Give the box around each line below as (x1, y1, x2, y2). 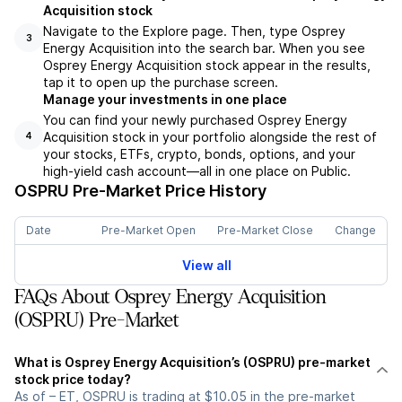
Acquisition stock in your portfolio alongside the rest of (43, 129, 377, 145)
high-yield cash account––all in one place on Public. (43, 163, 351, 179)
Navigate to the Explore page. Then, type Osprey (43, 23, 345, 39)
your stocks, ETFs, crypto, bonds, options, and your (43, 146, 355, 162)
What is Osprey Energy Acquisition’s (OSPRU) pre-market (14, 354, 371, 371)
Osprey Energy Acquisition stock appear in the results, (43, 57, 371, 74)
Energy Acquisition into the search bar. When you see (43, 40, 365, 57)
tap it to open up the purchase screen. (43, 74, 278, 91)
